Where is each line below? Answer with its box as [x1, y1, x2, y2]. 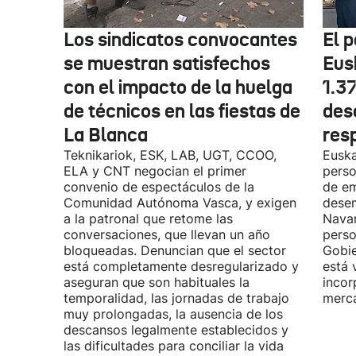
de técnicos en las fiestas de [64, 99, 300, 123]
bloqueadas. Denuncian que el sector [64, 242, 286, 258]
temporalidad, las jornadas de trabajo [64, 290, 289, 306]
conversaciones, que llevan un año [64, 226, 270, 242]
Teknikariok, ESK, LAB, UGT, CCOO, [64, 147, 277, 163]
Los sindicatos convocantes [64, 28, 297, 52]
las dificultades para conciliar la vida [64, 338, 284, 354]
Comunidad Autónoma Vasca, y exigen [64, 195, 296, 211]
